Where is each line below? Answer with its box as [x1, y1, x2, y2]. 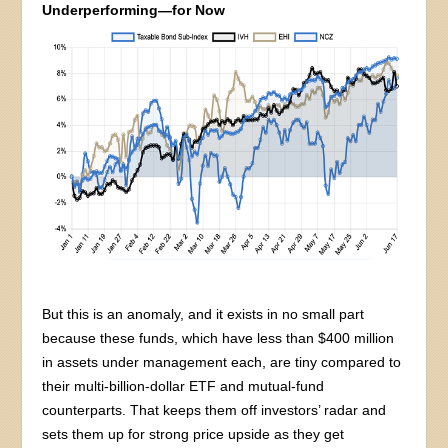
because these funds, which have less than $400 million [42, 330, 395, 347]
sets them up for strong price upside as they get [42, 426, 345, 443]
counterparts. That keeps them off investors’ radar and [42, 402, 387, 419]
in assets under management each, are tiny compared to [42, 354, 402, 371]
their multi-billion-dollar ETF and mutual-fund [42, 378, 325, 395]
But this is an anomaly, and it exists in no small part [42, 306, 365, 323]
